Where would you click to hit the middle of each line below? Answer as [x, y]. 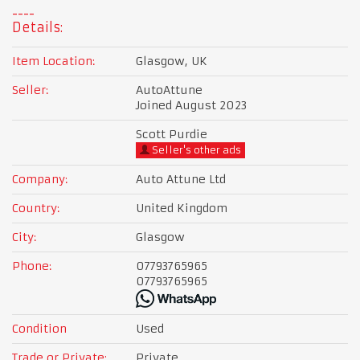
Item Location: [53, 61]
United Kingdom [182, 208]
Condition [39, 328]
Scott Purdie [172, 134]
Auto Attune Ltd [181, 179]
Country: [36, 208]
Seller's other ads [195, 149]
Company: [40, 179]
